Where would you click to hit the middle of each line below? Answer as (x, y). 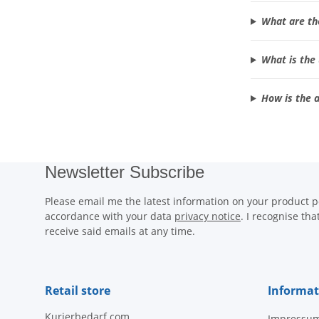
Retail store (78, 291)
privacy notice (208, 216)
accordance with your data (110, 216)
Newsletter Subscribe (125, 172)
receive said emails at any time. (120, 231)
